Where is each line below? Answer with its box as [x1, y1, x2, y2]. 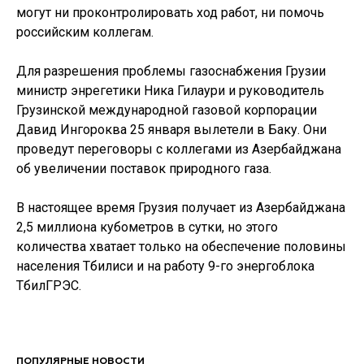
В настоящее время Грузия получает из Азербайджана [16, 200, 345, 215]
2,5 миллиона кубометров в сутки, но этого [16, 219, 278, 235]
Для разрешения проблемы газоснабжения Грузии [16, 63, 326, 79]
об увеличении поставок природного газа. [16, 161, 271, 176]
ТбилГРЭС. [16, 278, 81, 293]
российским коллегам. [16, 24, 154, 40]
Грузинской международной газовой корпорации [16, 102, 317, 118]
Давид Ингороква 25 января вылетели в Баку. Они [16, 122, 327, 137]
